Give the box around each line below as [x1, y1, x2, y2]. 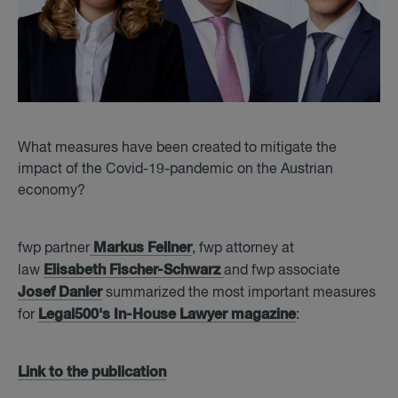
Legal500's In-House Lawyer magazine [38, 307, 296, 322]
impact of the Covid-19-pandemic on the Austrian [18, 163, 333, 177]
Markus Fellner [90, 241, 192, 255]
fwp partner [18, 242, 90, 256]
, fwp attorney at [192, 242, 294, 256]
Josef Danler [18, 285, 102, 299]
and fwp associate [224, 264, 340, 278]
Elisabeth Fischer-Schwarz [44, 263, 220, 277]
